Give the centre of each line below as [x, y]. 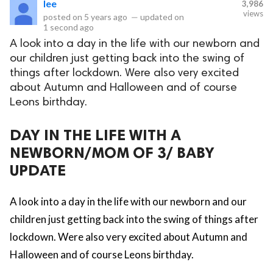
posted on [64, 16]
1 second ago [69, 27]
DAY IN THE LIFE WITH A [95, 135]
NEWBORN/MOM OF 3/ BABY [112, 152]
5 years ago [106, 16]
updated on [161, 16]
